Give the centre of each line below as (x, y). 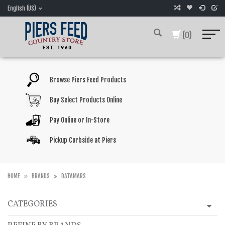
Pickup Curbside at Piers (83, 140)
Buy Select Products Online (86, 100)
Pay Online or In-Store (79, 120)
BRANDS (41, 176)
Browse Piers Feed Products (88, 80)
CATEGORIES (32, 204)
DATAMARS (74, 176)
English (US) (22, 8)
